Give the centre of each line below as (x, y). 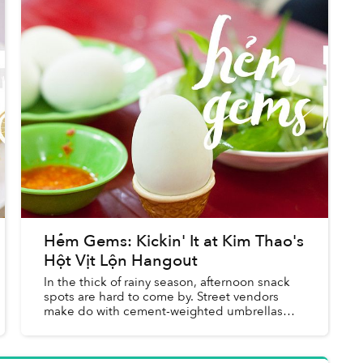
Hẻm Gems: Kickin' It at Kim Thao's (174, 241)
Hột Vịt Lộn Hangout (121, 260)
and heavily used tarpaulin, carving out (153, 325)
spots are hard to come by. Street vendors (162, 296)
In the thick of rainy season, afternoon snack (167, 282)
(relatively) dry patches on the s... (137, 340)
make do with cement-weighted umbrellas (164, 311)
